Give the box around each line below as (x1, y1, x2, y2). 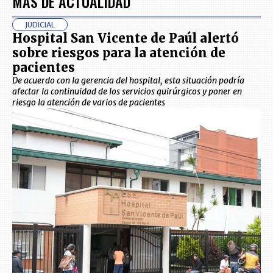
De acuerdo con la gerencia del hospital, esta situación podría (12, 75, 244, 87)
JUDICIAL (25, 20, 55, 30)
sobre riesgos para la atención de (12, 45, 225, 61)
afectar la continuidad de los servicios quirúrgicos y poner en (12, 86, 242, 97)
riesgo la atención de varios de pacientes (12, 97, 165, 108)
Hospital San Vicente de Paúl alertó (12, 30, 239, 46)
